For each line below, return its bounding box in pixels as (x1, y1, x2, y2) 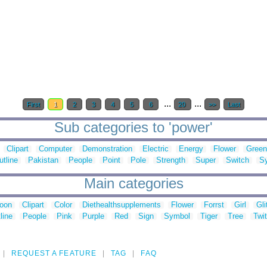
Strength (156, 156, 185, 165)
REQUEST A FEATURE (11, 249, 97, 258)
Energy (179, 144, 203, 154)
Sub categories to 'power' (54, 119, 213, 136)
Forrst (204, 200, 224, 210)
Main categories (83, 175, 184, 192)
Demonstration (82, 144, 132, 154)
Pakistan (28, 156, 58, 165)
